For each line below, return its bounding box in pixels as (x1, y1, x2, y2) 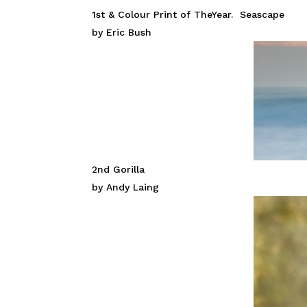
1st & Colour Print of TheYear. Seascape (92, 9, 285, 20)
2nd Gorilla (92, 163, 145, 175)
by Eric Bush (92, 27, 152, 38)
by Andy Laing (92, 181, 160, 193)
